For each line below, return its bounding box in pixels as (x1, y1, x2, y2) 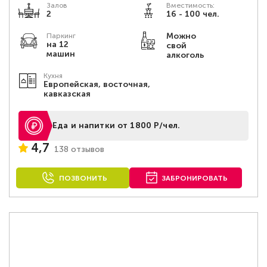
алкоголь (166, 50, 204, 60)
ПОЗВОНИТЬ (58, 174, 107, 182)
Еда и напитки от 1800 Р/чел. (52, 120, 180, 131)
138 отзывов (54, 144, 104, 154)
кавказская (44, 89, 91, 99)
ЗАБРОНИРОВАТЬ (162, 174, 228, 182)
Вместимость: (166, 1, 215, 10)
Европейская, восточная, (44, 79, 151, 89)
